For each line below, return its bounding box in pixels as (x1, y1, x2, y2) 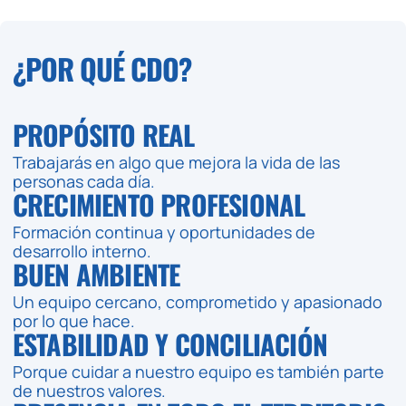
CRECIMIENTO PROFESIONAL (12, 183, 305, 225)
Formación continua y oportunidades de (12, 220, 315, 243)
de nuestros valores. (12, 379, 166, 401)
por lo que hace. (12, 309, 135, 332)
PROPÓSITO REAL (12, 113, 195, 155)
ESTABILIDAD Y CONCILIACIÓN (12, 323, 327, 364)
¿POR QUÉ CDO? (12, 46, 192, 90)
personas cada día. (12, 169, 155, 192)
